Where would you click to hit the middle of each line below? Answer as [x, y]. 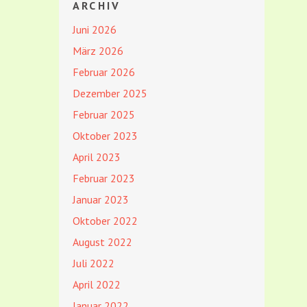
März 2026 [98, 51]
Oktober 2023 [105, 136]
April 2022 [97, 284]
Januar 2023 [101, 199]
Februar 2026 [104, 72]
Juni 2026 [95, 29]
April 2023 [97, 157]
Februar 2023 [104, 178]
